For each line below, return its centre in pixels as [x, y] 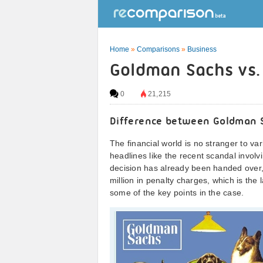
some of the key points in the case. [177, 193]
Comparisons [158, 49]
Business [202, 49]
